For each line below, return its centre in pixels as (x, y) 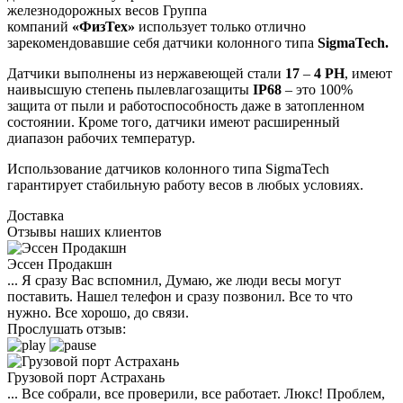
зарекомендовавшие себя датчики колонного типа (162, 42)
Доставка (36, 215)
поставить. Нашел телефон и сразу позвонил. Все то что (180, 296)
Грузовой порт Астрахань (86, 377)
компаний (40, 26)
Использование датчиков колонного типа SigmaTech (168, 168)
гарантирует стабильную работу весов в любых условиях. (185, 184)
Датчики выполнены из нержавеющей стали (146, 73)
